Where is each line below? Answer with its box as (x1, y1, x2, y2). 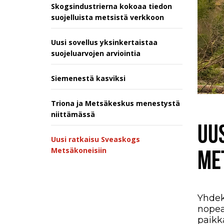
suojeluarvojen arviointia (51, 48, 140, 58)
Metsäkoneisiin (51, 145, 106, 155)
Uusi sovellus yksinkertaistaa (51, 37, 157, 47)
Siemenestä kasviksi (51, 73, 125, 83)
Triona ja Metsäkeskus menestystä (51, 98, 180, 108)
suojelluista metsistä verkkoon (51, 12, 164, 22)
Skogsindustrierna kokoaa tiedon (51, 1, 172, 11)
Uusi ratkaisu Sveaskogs (51, 134, 140, 144)
